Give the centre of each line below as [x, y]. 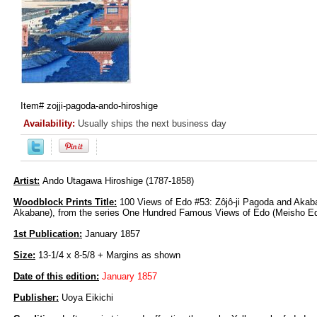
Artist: [27, 181]
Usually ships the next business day [152, 124]
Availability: [51, 124]
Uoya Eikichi [86, 298]
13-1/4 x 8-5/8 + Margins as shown [108, 255]
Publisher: [36, 298]
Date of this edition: [56, 277]
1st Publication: [48, 234]
